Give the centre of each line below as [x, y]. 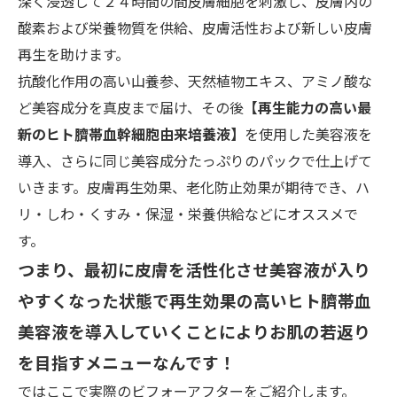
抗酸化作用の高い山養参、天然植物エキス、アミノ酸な [195, 81]
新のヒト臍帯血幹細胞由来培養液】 [131, 134]
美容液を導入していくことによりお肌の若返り [194, 331]
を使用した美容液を [308, 134]
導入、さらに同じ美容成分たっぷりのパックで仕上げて [195, 160]
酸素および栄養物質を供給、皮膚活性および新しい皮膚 [195, 27]
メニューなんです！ [160, 362]
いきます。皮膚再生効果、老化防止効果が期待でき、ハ [194, 187]
